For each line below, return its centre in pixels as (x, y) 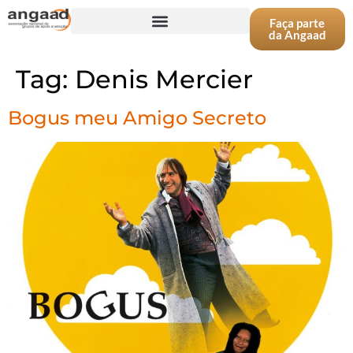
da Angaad (297, 35)
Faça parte (297, 23)
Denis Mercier (164, 79)
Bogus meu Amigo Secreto (137, 118)
